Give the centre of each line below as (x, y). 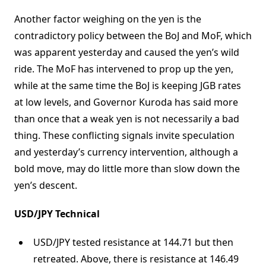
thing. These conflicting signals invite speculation (124, 136)
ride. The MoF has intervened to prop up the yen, (124, 69)
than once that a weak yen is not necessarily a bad (127, 119)
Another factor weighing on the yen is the (108, 19)
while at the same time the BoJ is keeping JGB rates (128, 86)
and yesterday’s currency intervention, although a (126, 152)
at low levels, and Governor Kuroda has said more (126, 102)
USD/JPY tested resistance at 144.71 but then (133, 243)
